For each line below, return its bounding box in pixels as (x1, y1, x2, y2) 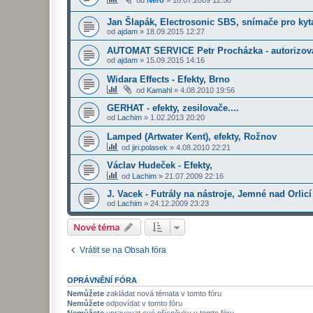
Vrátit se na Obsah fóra (80, 245, 166, 256)
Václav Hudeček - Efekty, (107, 160, 212, 171)
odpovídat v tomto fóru (104, 299, 182, 308)
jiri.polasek (132, 143, 168, 152)
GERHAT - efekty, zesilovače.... (107, 103, 239, 114)
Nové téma (73, 221, 120, 234)
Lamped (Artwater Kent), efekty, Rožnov (107, 131, 277, 143)
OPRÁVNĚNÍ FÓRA (67, 276, 137, 285)
